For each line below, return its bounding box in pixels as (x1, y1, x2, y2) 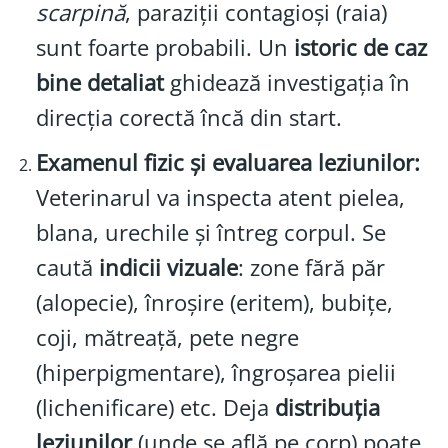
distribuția (274, 391, 380, 423)
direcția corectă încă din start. (35, 101, 342, 133)
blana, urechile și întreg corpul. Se (35, 216, 386, 248)
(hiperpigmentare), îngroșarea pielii (35, 356, 396, 388)
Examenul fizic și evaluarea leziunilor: (35, 146, 420, 178)
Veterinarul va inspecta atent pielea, (35, 181, 405, 213)
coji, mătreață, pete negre (35, 321, 299, 353)
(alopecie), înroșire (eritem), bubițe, (35, 286, 393, 318)
